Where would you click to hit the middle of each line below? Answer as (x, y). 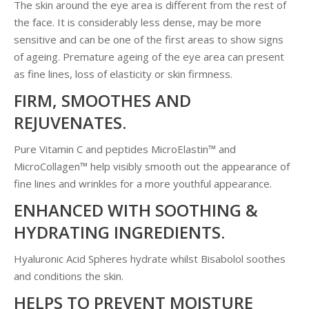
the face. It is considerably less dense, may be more (138, 22)
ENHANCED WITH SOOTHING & (136, 210)
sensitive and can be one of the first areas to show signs (149, 39)
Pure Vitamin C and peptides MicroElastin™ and (125, 149)
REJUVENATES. (70, 122)
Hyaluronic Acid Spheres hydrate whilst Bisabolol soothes (150, 259)
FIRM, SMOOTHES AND (102, 100)
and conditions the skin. (69, 276)
